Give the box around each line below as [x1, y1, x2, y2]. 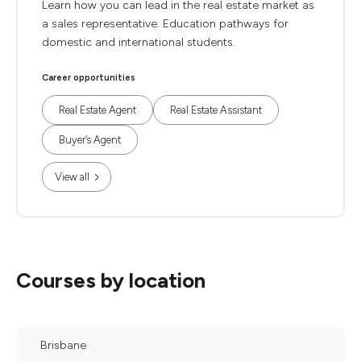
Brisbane [40, 338, 86, 352]
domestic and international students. [42, 35, 235, 49]
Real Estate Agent [59, 104, 136, 116]
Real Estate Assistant [170, 104, 262, 116]
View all [55, 171, 89, 183]
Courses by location [16, 268, 205, 293]
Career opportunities [42, 73, 135, 83]
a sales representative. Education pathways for [42, 17, 288, 31]
